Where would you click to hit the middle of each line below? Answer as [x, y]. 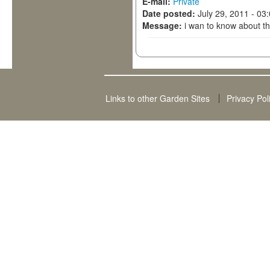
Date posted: [170, 13]
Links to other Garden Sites [158, 98]
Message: [163, 25]
